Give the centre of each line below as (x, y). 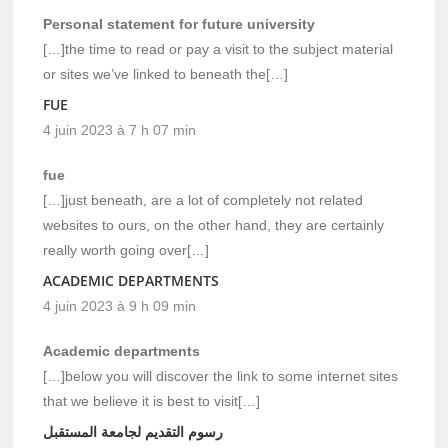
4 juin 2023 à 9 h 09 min (120, 305)
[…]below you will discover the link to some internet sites (221, 375)
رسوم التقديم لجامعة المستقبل (133, 431)
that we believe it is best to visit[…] (152, 400)
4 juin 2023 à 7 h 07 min (120, 129)
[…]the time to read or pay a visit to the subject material (218, 48)
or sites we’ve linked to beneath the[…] (166, 73)
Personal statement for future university (179, 23)
